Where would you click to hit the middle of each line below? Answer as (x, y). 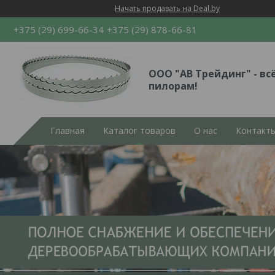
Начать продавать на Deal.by (167, 8)
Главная (68, 130)
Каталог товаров (139, 130)
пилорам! (173, 86)
